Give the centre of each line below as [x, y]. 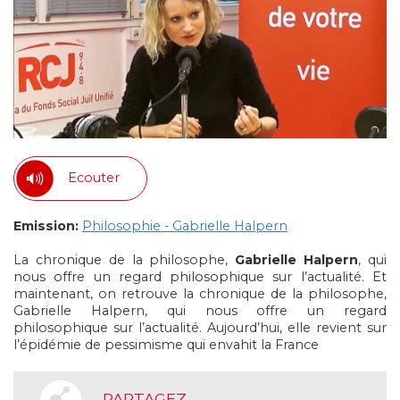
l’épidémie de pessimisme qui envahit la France [166, 344]
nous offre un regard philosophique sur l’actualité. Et [200, 276]
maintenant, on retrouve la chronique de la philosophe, [200, 293]
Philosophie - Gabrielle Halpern [185, 225]
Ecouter [94, 178]
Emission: [46, 225]
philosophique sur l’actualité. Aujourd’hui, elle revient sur [200, 327]
